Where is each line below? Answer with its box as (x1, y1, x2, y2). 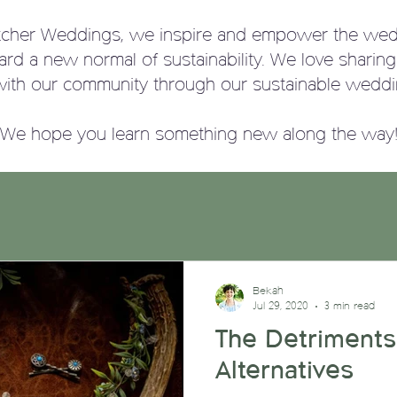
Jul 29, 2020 (253, 300, 308, 313)
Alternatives (215, 355, 354, 386)
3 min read (324, 300, 375, 313)
